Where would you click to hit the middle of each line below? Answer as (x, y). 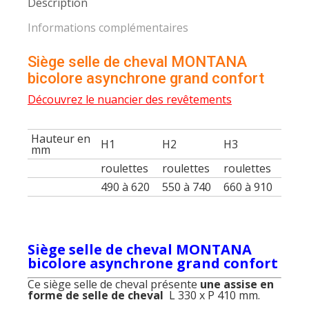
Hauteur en (61, 139)
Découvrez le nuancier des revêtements (130, 99)
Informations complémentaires (108, 28)
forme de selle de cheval (97, 295)
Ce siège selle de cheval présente (112, 284)
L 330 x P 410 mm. (213, 295)
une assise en (236, 284)
